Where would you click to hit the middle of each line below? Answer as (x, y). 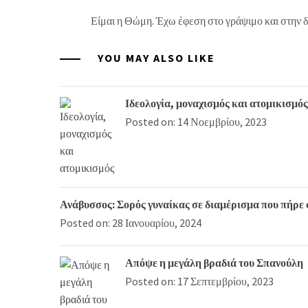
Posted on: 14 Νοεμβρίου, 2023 (196, 121)
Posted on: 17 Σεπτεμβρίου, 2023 (199, 281)
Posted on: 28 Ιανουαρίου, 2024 (131, 222)
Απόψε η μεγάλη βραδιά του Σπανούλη (214, 262)
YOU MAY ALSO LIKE (155, 57)
